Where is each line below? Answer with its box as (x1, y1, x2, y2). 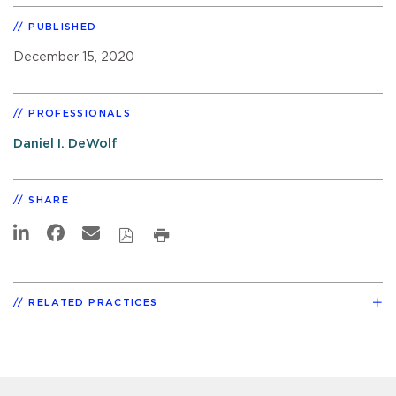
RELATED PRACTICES (28, 297, 158, 308)
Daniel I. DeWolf (13, 136, 118, 150)
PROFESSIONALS (28, 108, 131, 118)
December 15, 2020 (13, 49, 134, 64)
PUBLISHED (28, 21, 97, 32)
